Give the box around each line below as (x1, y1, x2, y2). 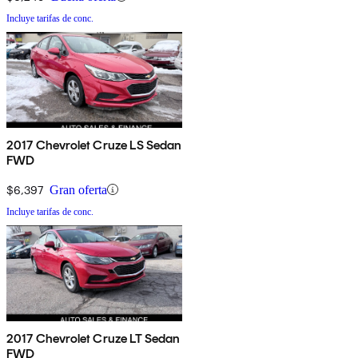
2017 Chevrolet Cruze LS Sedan (6, 137, 182, 153)
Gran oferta (50, 182, 107, 197)
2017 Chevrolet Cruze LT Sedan (6, 330, 181, 346)
